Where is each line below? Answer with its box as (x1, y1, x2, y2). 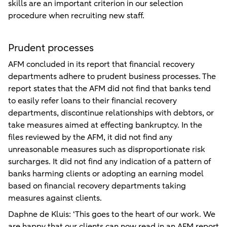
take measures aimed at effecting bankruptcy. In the (8, 120, 202, 131)
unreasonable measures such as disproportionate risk (8, 144, 205, 156)
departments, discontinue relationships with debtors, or (8, 107, 214, 119)
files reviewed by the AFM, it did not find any (8, 132, 172, 143)
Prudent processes (8, 41, 94, 55)
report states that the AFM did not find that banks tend (8, 83, 211, 95)
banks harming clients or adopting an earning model (8, 168, 204, 180)
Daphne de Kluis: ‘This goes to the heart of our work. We (8, 209, 215, 220)
